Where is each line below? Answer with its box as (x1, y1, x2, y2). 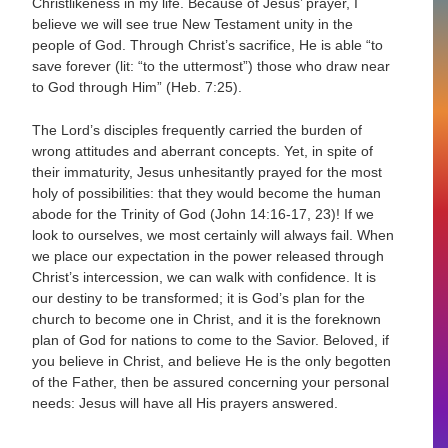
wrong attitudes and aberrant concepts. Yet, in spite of (32, 143, 374, 159)
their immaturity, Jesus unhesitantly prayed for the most (32, 164, 383, 180)
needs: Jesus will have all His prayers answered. (32, 395, 339, 411)
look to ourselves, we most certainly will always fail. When (32, 227, 395, 243)
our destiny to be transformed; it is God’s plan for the (32, 290, 366, 306)
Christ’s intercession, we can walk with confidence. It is (32, 269, 377, 285)
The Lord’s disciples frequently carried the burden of (32, 122, 363, 138)
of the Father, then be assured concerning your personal (32, 374, 390, 390)
